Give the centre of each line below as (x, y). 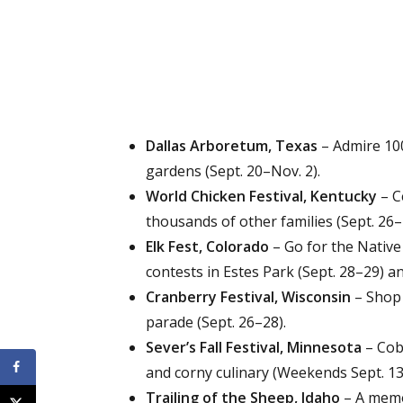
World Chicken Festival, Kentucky (261, 196)
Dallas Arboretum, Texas (232, 146)
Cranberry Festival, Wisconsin (248, 297)
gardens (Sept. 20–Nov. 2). (233, 171)
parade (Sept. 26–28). (216, 322)
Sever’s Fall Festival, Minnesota (254, 347)
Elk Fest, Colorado (207, 246)
